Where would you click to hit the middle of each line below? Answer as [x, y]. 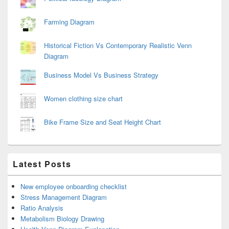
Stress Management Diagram [64, 197]
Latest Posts [42, 164]
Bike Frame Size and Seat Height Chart [102, 122]
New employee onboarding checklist [74, 186]
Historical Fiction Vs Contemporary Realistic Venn [118, 45]
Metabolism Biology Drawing [62, 218]
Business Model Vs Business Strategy [101, 75]
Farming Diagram [69, 21]
